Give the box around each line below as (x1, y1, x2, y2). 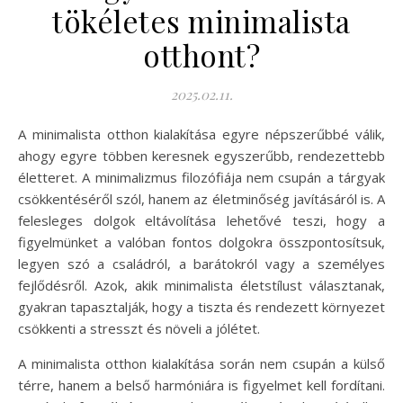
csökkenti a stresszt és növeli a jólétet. (18, 318, 260, 337)
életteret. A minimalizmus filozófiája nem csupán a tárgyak (18, 167, 385, 186)
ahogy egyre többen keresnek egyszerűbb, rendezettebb (18, 146, 385, 165)
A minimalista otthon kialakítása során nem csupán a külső (18, 354, 385, 372)
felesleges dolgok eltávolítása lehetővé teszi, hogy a (18, 210, 385, 229)
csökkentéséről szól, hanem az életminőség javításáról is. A (18, 189, 385, 208)
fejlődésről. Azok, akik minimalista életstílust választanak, (18, 275, 385, 294)
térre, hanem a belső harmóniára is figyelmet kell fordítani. (18, 375, 385, 394)
